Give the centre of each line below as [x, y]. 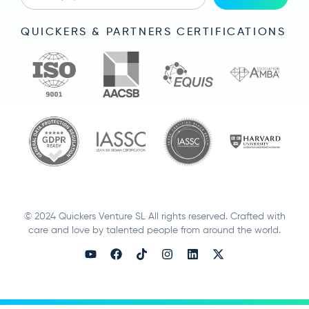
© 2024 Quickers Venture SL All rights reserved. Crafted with [154, 216]
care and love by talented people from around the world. [154, 230]
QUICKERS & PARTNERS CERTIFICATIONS [153, 32]
